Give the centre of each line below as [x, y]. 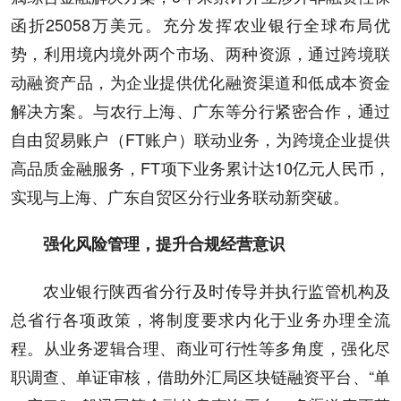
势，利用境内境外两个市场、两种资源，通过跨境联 [200, 53]
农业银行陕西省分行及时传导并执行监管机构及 [217, 290]
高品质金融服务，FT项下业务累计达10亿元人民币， [200, 167]
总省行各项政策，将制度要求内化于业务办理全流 [200, 319]
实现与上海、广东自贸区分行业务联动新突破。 [180, 196]
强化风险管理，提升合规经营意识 [164, 243]
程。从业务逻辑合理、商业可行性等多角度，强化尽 [200, 347]
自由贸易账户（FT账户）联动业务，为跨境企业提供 [200, 139]
